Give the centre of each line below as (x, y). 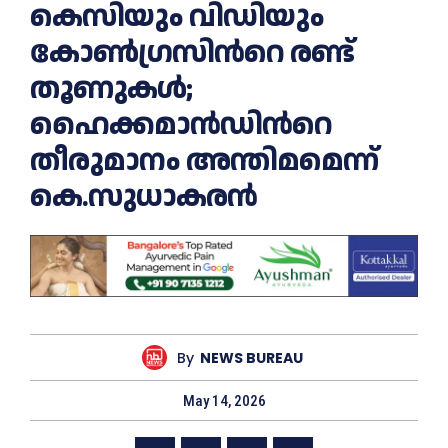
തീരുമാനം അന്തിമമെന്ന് (204, 161)
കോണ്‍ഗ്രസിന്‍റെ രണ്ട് (192, 53)
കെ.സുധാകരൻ (143, 197)
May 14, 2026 (224, 401)
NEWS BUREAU (251, 357)
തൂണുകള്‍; (111, 89)
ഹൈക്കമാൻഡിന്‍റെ (181, 125)
